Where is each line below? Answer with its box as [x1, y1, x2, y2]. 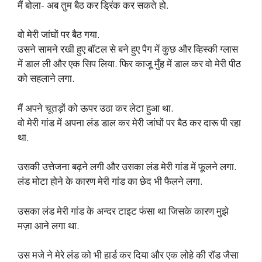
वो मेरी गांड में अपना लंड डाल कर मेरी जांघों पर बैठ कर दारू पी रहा [18, 115, 241, 129]
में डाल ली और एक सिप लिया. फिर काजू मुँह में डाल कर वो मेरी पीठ [18, 57, 241, 70]
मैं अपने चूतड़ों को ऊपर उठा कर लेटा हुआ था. [18, 101, 173, 115]
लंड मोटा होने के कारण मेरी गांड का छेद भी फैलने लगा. [18, 174, 202, 188]
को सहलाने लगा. [18, 71, 74, 85]
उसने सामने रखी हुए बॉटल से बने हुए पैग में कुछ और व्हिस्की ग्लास [18, 42, 238, 56]
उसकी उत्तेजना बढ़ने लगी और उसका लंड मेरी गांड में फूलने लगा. [18, 160, 236, 173]
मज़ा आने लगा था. [18, 218, 79, 232]
